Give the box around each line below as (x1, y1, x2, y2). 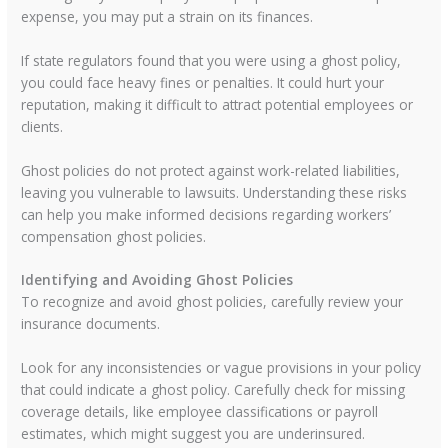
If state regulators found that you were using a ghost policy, (21, 50, 402, 70)
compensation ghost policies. (21, 226, 207, 246)
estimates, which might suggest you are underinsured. (21, 424, 366, 444)
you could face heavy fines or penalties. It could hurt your (21, 72, 385, 92)
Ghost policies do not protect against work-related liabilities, (21, 160, 401, 180)
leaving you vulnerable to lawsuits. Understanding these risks (21, 182, 408, 202)
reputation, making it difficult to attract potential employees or (21, 94, 414, 114)
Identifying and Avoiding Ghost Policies (21, 270, 294, 290)
